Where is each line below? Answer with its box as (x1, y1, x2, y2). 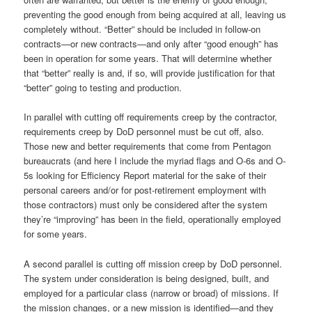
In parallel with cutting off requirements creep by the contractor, (24, 110, 278, 124)
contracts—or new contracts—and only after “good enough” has (24, 37, 279, 51)
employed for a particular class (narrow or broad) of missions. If (24, 286, 279, 299)
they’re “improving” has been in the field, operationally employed (24, 212, 281, 226)
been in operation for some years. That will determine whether (24, 52, 272, 65)
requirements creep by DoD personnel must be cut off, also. (24, 125, 265, 139)
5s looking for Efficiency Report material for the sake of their (24, 169, 267, 182)
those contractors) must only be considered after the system (24, 198, 268, 212)
